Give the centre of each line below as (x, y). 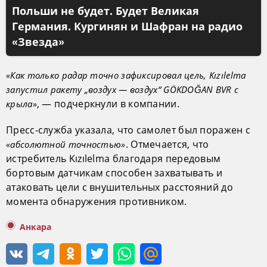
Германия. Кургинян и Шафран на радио (127, 27)
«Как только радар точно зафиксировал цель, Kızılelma (126, 75)
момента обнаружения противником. (97, 201)
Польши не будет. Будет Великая (105, 11)
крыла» (21, 103)
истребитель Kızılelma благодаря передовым (114, 158)
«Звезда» (38, 42)
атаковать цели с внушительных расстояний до (119, 187)
